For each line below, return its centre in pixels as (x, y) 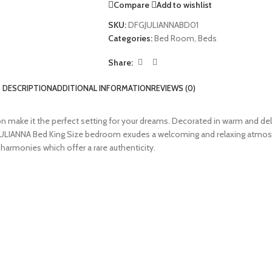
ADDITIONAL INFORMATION (102, 88)
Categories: (130, 38)
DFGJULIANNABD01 (163, 25)
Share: (120, 62)
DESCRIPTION (27, 88)
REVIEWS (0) (173, 88)
